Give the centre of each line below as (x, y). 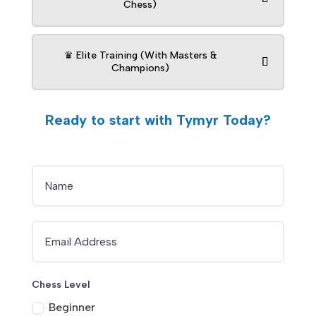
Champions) (140, 68)
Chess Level (61, 285)
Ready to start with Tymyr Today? (158, 120)
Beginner (72, 308)
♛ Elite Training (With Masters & (140, 56)
